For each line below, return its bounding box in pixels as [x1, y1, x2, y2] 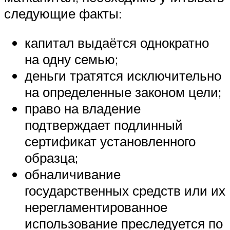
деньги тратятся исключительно [25, 67, 221, 84]
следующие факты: [4, 5, 122, 22]
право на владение [25, 100, 141, 117]
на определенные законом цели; [25, 84, 221, 101]
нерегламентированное [25, 199, 167, 216]
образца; [25, 149, 78, 166]
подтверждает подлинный [25, 117, 183, 133]
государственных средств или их [25, 182, 225, 199]
